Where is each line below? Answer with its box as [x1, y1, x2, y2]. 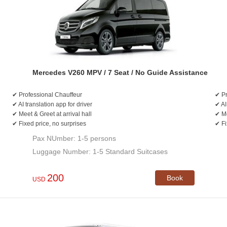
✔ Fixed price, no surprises [12, 120, 86, 127]
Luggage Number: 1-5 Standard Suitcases [32, 147, 168, 156]
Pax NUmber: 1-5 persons [32, 134, 116, 142]
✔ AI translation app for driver [12, 101, 92, 108]
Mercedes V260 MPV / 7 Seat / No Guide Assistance [32, 68, 208, 77]
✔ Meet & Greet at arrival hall [12, 110, 92, 118]
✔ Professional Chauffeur [12, 91, 82, 98]
